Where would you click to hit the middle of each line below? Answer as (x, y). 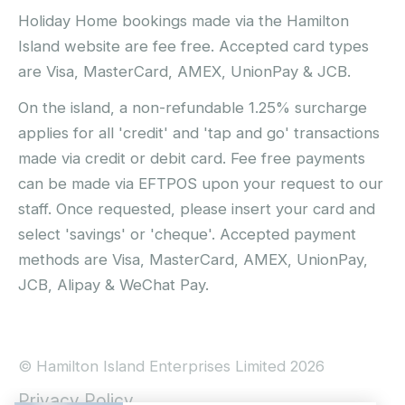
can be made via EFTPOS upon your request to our (201, 183)
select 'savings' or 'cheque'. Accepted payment (187, 234)
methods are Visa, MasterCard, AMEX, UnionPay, (193, 259)
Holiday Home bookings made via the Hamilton (184, 20)
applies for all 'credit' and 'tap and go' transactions (199, 132)
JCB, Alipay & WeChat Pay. (113, 284)
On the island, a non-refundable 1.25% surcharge (193, 107)
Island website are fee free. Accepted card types (193, 46)
